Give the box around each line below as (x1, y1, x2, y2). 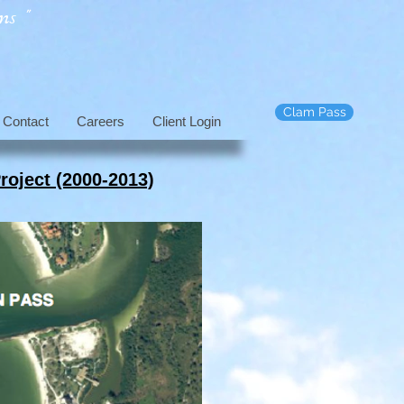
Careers (76, 114, 124, 129)
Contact (2, 114, 49, 129)
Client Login (151, 114, 221, 129)
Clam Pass (282, 105, 346, 119)
